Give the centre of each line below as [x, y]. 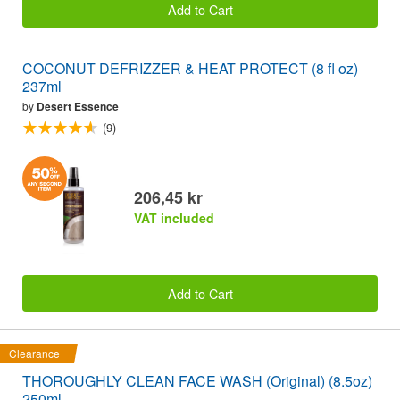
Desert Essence [78, 107]
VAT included [174, 218]
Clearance [34, 353]
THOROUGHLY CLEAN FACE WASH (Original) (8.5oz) [197, 380]
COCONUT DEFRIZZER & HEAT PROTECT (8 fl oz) [190, 69]
